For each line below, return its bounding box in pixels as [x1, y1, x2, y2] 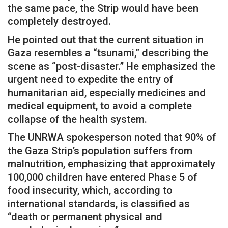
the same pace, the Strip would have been [8, 2, 198, 14]
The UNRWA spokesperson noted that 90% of [8, 131, 216, 144]
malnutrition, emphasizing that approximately [8, 157, 215, 170]
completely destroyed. [8, 15, 111, 27]
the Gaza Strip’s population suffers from [8, 144, 192, 157]
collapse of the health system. [8, 112, 147, 125]
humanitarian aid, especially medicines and [8, 86, 206, 99]
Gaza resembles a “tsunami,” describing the [8, 46, 208, 59]
